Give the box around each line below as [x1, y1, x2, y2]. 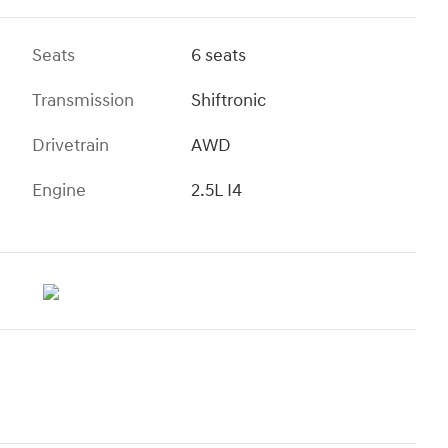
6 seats [191, 44, 247, 68]
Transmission [32, 89, 134, 113]
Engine [32, 179, 86, 203]
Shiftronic [191, 89, 267, 113]
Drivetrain [32, 134, 109, 158]
